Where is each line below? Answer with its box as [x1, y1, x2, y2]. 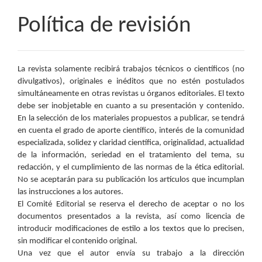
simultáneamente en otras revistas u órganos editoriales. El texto [18, 89, 244, 98]
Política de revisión [18, 15, 191, 37]
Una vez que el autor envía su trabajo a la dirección [18, 249, 244, 258]
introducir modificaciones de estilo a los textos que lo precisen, [18, 225, 244, 233]
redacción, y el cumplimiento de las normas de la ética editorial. [18, 163, 244, 172]
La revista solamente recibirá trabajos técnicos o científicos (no [18, 65, 244, 74]
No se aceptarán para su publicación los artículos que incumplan [18, 175, 244, 184]
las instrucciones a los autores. [18, 188, 123, 196]
